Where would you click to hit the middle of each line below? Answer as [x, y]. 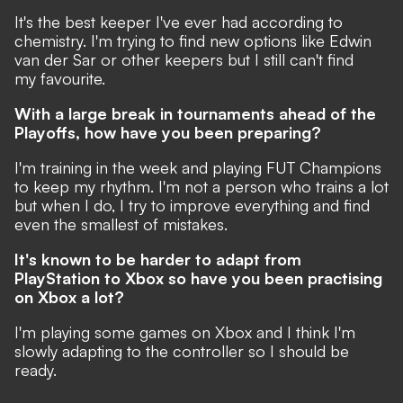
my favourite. [60, 78]
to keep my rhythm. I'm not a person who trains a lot [201, 186]
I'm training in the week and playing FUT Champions [198, 167]
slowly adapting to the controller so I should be [182, 351]
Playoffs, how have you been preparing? [168, 132]
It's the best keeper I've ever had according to [179, 22]
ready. [36, 370]
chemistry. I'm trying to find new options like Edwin [193, 40]
